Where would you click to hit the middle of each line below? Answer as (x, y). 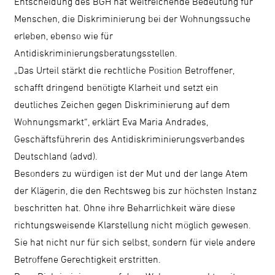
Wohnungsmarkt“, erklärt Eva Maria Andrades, (111, 121)
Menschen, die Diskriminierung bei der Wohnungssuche (133, 18)
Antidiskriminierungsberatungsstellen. (97, 52)
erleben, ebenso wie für (64, 35)
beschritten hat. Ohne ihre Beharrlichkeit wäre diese (125, 207)
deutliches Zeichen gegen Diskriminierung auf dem (122, 104)
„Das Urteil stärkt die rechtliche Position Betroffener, (125, 70)
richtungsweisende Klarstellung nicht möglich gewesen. (133, 224)
